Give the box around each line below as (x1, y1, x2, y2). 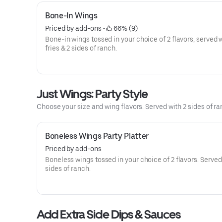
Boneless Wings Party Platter (45, 131, 149, 141)
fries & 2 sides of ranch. (45, 44, 117, 52)
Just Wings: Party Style (37, 87, 148, 101)
